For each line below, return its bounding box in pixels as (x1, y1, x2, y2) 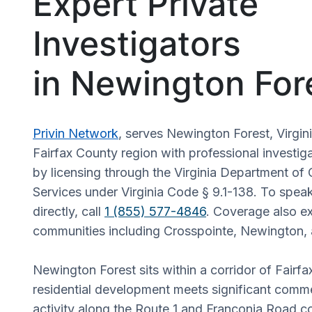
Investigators (33, 22, 241, 64)
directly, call (33, 203, 104, 219)
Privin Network (33, 125, 118, 141)
